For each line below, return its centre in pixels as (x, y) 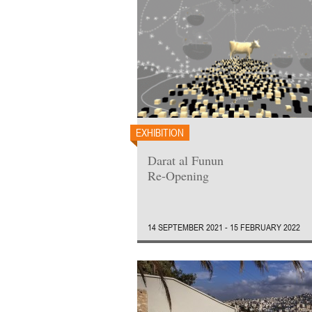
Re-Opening (178, 175)
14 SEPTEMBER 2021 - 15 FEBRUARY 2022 (224, 227)
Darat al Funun (186, 160)
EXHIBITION (160, 132)
